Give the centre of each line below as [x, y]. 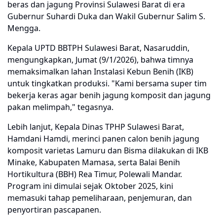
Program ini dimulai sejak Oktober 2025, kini [90, 186]
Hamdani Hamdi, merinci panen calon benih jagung [103, 138]
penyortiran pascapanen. [54, 209]
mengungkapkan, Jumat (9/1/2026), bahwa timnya [100, 59]
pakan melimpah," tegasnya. [60, 107]
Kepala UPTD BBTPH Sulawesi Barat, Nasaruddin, [98, 48]
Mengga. [24, 28]
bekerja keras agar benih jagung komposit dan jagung [109, 95]
